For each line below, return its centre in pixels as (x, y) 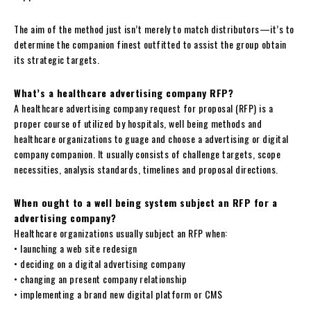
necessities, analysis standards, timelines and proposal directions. (146, 169)
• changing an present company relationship (100, 278)
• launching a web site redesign (76, 248)
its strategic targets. (57, 59)
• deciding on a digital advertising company (100, 263)
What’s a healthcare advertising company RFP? (124, 92)
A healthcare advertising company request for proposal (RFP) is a (143, 108)
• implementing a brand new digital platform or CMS (118, 294)
